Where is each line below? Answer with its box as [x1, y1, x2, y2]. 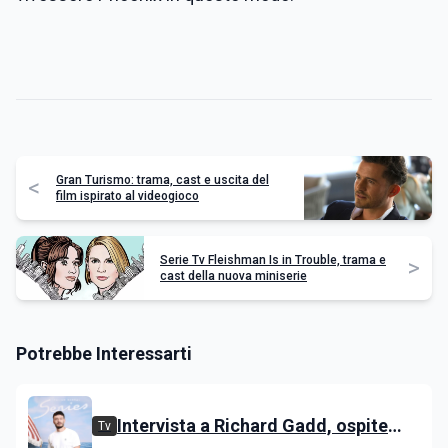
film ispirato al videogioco [56, 189, 199, 203]
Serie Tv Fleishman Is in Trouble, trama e [160, 253, 386, 267]
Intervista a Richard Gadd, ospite [117, 415, 388, 436]
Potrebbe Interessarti [16, 343, 192, 364]
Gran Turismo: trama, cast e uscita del [56, 173, 269, 187]
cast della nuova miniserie [160, 269, 307, 283]
